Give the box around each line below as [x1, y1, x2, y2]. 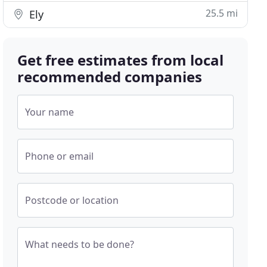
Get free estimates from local [17, 50, 224, 70]
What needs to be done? [25, 238, 135, 251]
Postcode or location [25, 194, 119, 207]
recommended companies [17, 67, 203, 86]
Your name [25, 105, 74, 119]
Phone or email [25, 150, 94, 163]
